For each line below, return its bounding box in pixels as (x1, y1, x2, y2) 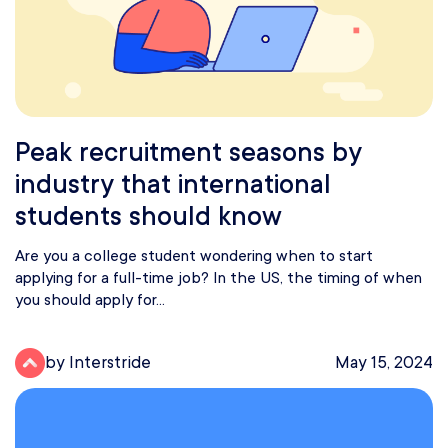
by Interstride (45, 353, 151, 373)
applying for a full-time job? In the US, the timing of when (15, 268, 422, 287)
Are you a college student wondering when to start (15, 246, 373, 265)
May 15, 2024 (335, 353, 433, 373)
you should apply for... (15, 290, 165, 309)
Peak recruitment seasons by (15, 136, 362, 167)
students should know (15, 200, 282, 231)
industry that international (15, 168, 331, 199)
